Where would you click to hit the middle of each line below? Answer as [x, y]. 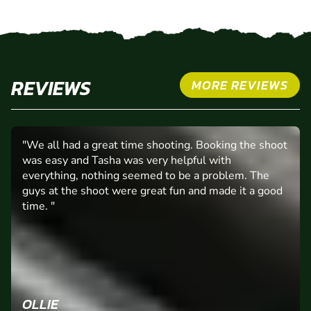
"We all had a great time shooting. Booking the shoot [155, 145]
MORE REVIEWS [240, 85]
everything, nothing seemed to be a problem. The [146, 176]
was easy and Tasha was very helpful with [127, 161]
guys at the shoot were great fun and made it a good [152, 191]
